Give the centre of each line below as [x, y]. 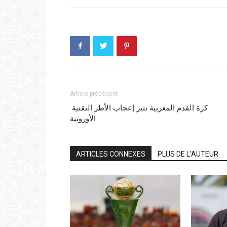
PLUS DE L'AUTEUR [188, 154]
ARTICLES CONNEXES [111, 154]
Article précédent [94, 93]
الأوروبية [83, 118]
